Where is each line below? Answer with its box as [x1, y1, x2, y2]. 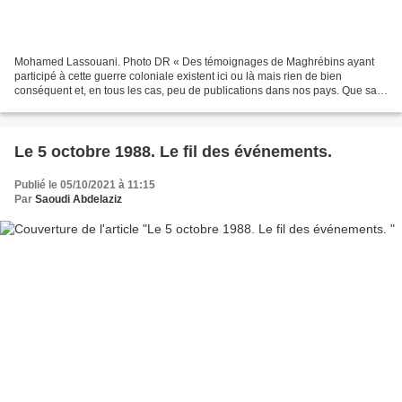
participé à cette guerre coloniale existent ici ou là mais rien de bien [14, 69, 342, 83]
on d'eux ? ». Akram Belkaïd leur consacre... [14, 98, 227, 111]
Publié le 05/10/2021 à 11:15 [14, 178, 155, 191]
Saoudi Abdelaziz [35, 192, 122, 205]
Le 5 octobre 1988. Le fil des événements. [14, 142, 332, 161]
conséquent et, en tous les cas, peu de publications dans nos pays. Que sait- [14, 83, 386, 97]
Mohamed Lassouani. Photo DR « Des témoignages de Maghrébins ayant [14, 55, 374, 68]
